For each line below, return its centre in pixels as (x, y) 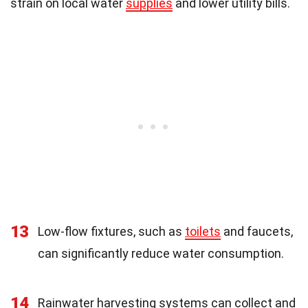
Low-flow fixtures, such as (111, 231)
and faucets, (257, 231)
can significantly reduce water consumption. (161, 253)
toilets (203, 231)
